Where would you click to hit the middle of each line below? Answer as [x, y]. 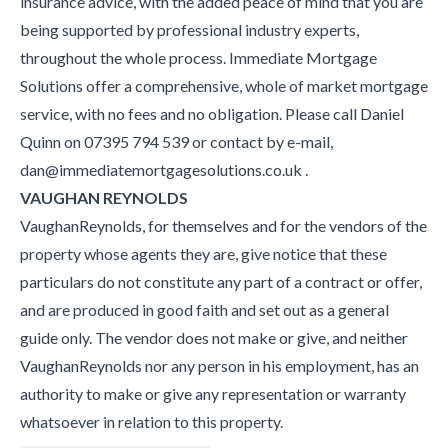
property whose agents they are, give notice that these [203, 253]
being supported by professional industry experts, [189, 29]
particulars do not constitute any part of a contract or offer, [221, 281]
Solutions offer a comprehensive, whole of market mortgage [224, 85]
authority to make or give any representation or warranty [213, 393]
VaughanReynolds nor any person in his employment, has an [219, 365]
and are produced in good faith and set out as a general [204, 309]
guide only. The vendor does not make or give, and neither [214, 337]
